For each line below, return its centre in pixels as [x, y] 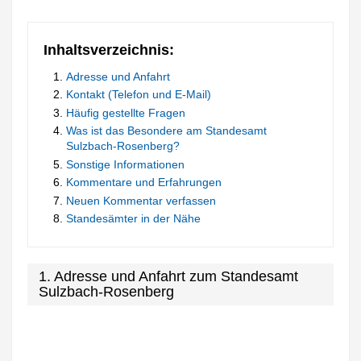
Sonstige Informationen [126, 164]
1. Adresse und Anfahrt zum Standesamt [169, 277]
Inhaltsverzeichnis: [109, 50]
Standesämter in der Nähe [134, 219]
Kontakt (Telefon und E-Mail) [139, 95]
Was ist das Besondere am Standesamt [167, 131]
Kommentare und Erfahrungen [144, 183]
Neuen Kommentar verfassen [141, 200]
